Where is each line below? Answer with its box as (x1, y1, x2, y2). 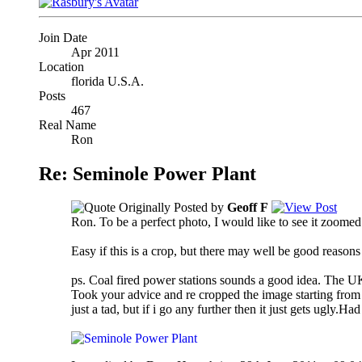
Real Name (39, 117, 96, 132)
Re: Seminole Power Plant (39, 162, 256, 184)
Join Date (39, 30, 87, 44)
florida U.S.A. (71, 74, 144, 88)
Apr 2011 (71, 44, 120, 59)
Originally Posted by (116, 200, 227, 215)
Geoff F (227, 200, 268, 215)
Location (39, 59, 84, 74)
